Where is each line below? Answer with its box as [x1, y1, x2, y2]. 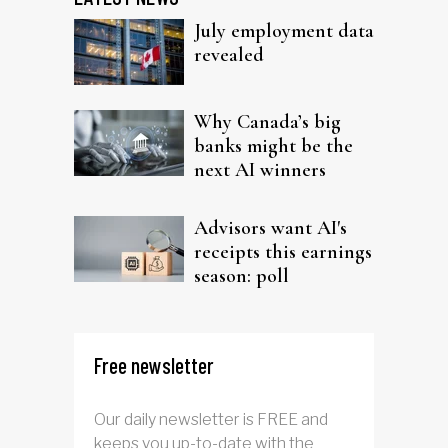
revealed [194, 42, 264, 67]
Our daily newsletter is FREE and [94, 410, 328, 430]
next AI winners [194, 157, 326, 182]
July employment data [194, 18, 374, 43]
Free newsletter [94, 352, 214, 379]
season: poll [194, 264, 289, 289]
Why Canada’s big [194, 109, 341, 134]
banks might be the [194, 133, 353, 158]
